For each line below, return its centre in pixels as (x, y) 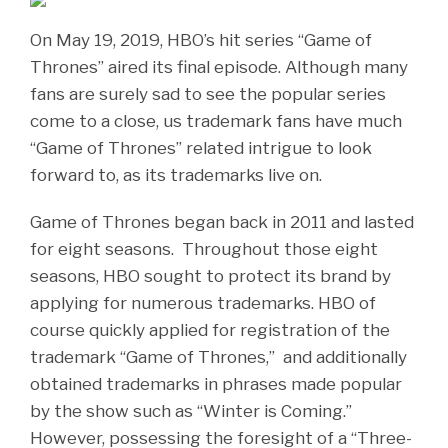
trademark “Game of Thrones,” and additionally (218, 356)
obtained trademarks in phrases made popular (216, 383)
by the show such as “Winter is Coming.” (191, 410)
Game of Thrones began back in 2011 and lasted (222, 221)
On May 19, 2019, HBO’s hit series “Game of (201, 39)
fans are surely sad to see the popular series (208, 93)
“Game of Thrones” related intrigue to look (201, 147)
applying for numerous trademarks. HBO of (203, 302)
